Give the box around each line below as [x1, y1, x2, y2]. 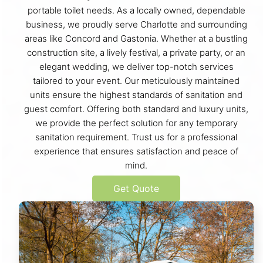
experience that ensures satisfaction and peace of [34, 145, 238, 157]
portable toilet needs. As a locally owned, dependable [27, 4, 245, 16]
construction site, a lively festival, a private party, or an [27, 46, 245, 58]
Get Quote [113, 182, 159, 194]
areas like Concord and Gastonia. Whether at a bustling [25, 32, 248, 44]
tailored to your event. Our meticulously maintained [33, 75, 240, 86]
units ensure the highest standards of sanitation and [30, 89, 242, 100]
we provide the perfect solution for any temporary [35, 117, 238, 129]
